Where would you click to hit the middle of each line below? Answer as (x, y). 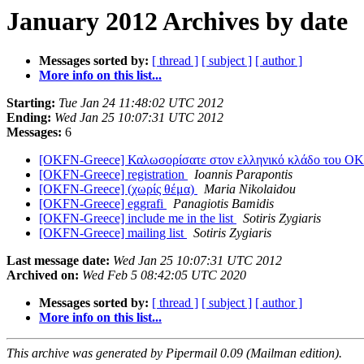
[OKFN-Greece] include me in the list (138, 219)
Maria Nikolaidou (250, 189)
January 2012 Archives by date (177, 21)
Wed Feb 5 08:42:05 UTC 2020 (164, 275)
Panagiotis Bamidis (223, 204)
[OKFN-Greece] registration (113, 175)
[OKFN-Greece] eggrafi (103, 204)
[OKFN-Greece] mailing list (113, 233)
